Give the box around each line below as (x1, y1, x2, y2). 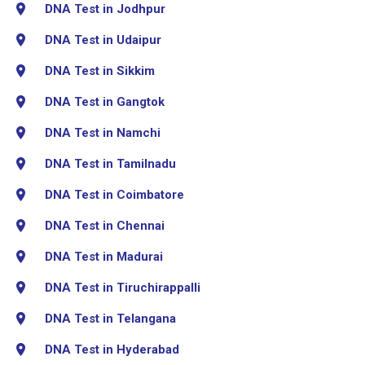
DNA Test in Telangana (45, 310, 176, 326)
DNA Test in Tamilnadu (45, 156, 176, 171)
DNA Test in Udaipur (45, 32, 161, 47)
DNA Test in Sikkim (45, 63, 155, 78)
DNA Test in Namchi (45, 125, 161, 140)
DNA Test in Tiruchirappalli (45, 279, 200, 295)
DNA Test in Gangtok (45, 94, 165, 109)
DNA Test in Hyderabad (45, 341, 179, 357)
